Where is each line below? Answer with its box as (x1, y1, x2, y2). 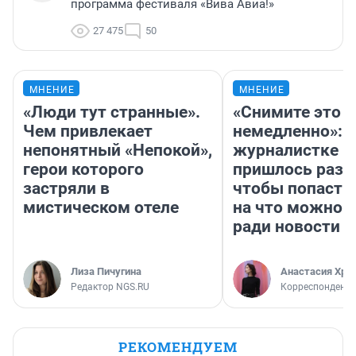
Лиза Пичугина (71, 265, 141, 278)
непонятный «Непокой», (23, 141, 212, 161)
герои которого (23, 160, 144, 180)
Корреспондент (281, 281, 350, 293)
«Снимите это (233, 103, 341, 122)
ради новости (233, 217, 340, 237)
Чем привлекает (23, 122, 153, 141)
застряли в (23, 179, 110, 199)
